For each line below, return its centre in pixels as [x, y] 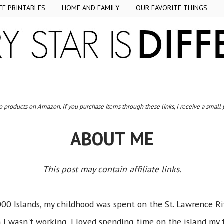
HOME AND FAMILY [91, 8]
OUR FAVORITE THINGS [172, 8]
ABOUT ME [112, 139]
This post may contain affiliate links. [112, 169]
